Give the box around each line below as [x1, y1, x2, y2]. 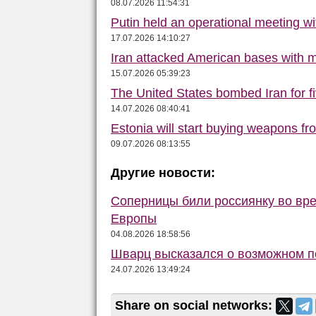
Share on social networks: [115, 298, 276, 312]
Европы [111, 211, 157, 226]
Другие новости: [111, 165, 215, 180]
